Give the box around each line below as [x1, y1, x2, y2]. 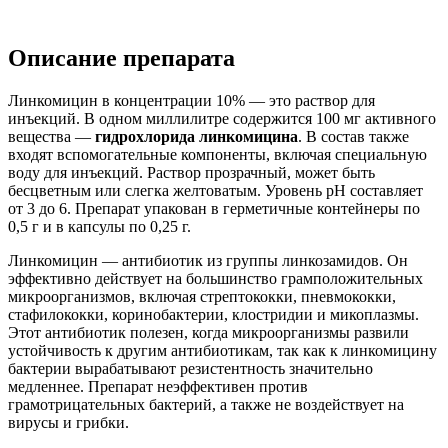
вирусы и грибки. [8, 413, 129, 431]
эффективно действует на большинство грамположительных [8, 269, 423, 287]
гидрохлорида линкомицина [95, 127, 298, 145]
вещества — [8, 127, 95, 145]
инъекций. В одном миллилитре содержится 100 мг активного [8, 109, 436, 127]
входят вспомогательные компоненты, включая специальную [8, 145, 427, 163]
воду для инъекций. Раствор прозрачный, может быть [8, 163, 375, 181]
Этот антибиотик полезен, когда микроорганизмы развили [8, 323, 409, 341]
